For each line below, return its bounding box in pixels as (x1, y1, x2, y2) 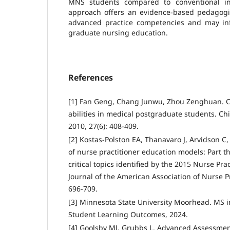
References (68, 71, 113, 83)
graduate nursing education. (68, 27, 168, 37)
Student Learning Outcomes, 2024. (68, 209, 188, 219)
